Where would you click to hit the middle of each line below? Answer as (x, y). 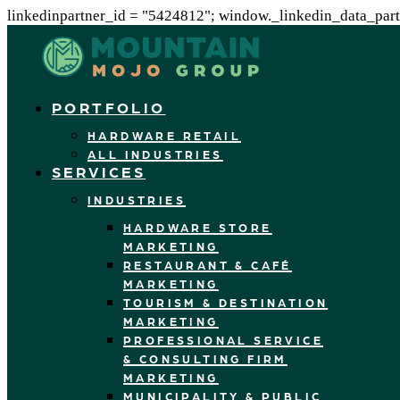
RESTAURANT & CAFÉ (208, 265)
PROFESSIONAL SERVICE (223, 340)
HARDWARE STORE (198, 227)
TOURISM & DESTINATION (226, 302)
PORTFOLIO (109, 107)
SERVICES (99, 171)
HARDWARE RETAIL (164, 135)
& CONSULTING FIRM (205, 358)
